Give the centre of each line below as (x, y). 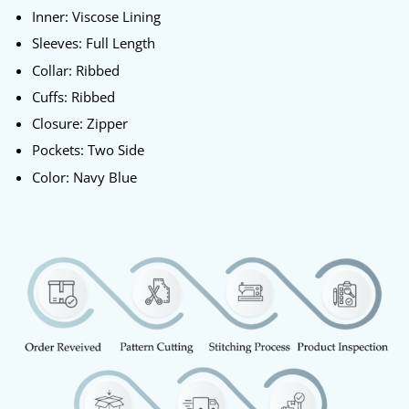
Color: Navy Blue (84, 177)
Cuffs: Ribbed (73, 97)
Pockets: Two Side (88, 151)
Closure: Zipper (79, 124)
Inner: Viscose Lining (96, 17)
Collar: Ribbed (75, 70)
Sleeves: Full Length (93, 44)
